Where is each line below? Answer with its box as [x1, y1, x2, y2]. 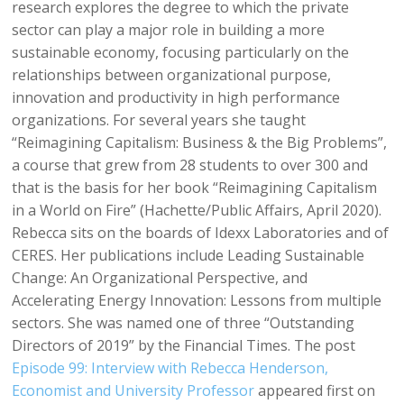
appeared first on [254, 381, 376, 401]
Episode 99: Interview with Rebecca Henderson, [12, 358, 329, 379]
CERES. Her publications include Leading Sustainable [12, 245, 365, 266]
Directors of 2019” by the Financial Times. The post [12, 335, 356, 356]
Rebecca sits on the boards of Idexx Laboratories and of [12, 223, 390, 243]
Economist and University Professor [12, 381, 255, 401]
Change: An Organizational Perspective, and [12, 268, 308, 289]
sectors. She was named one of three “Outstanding [12, 313, 355, 334]
